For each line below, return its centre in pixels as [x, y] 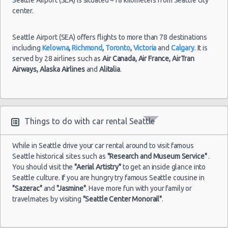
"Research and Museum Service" [157, 156]
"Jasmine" [71, 188]
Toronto [118, 48]
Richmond [87, 48]
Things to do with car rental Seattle [90, 121]
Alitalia [110, 69]
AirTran [183, 58]
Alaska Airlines [62, 69]
